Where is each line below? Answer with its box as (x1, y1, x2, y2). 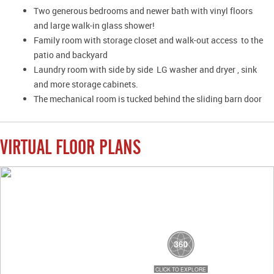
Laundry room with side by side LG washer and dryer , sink (34, 63, 257, 75)
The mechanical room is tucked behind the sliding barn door (34, 92, 262, 105)
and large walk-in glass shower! (34, 19, 155, 31)
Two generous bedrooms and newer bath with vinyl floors (34, 4, 253, 17)
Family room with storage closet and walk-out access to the (34, 34, 263, 46)
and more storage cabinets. (34, 78, 138, 90)
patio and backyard (34, 48, 108, 61)
